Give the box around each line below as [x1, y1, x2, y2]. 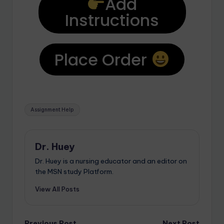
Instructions [65, 8, 159, 31]
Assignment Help [30, 106, 74, 113]
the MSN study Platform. [35, 167, 113, 176]
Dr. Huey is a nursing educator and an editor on [35, 156, 187, 166]
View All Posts [35, 185, 79, 193]
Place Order [54, 48, 151, 71]
